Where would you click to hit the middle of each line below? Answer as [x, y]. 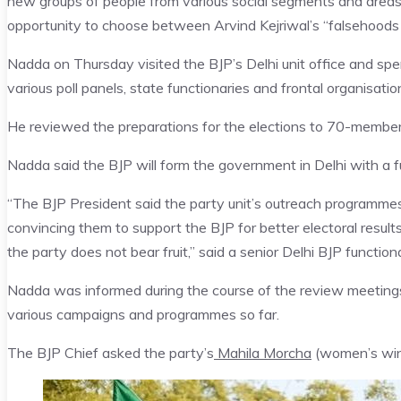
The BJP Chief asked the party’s [111, 353]
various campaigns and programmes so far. [143, 315]
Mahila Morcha [263, 353]
